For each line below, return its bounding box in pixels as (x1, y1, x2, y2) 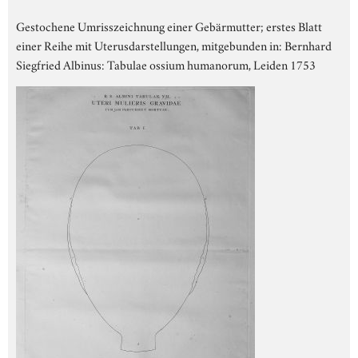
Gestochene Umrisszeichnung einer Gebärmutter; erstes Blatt (16, 16, 322, 34)
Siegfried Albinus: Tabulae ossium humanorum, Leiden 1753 (16, 54, 316, 73)
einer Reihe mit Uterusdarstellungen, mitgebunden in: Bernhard (16, 35, 332, 54)
